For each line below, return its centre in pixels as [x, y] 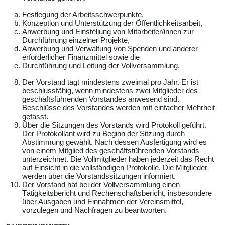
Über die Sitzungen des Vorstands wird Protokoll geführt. [114, 125]
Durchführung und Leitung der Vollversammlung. [101, 65]
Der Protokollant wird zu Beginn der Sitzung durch [103, 133]
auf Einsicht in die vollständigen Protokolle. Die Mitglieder [115, 167]
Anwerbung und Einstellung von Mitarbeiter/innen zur [108, 31]
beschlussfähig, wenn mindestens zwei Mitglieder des [110, 90]
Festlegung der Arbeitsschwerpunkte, [83, 14]
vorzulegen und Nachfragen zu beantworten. [94, 210]
